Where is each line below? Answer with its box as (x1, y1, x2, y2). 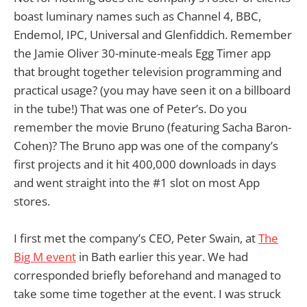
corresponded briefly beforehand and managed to (14, 267, 281, 284)
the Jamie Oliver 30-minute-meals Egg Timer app (14, 45, 271, 61)
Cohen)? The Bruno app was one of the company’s (14, 137, 278, 153)
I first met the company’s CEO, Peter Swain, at (14, 230, 258, 247)
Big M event (14, 249, 76, 265)
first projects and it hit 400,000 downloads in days (14, 156, 276, 172)
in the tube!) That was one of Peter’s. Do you (14, 100, 247, 116)
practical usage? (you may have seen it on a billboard (14, 82, 291, 98)
